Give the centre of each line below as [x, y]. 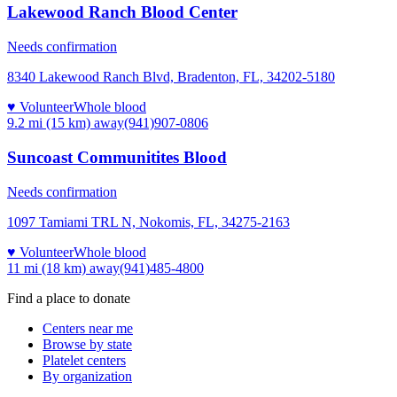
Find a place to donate [69, 298]
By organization [87, 376]
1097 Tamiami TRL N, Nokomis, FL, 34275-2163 [148, 222]
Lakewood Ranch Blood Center [122, 12]
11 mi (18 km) [47, 268]
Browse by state [87, 344]
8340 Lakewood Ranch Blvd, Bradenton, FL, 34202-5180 [171, 77]
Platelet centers [84, 360]
